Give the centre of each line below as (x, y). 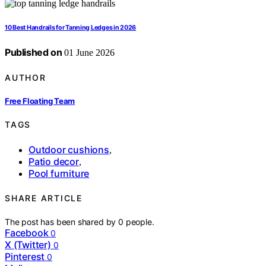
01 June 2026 (88, 53)
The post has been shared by (62, 222)
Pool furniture (59, 173)
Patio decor (54, 161)
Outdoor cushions (69, 149)
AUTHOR (26, 77)
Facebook (27, 233)
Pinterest (25, 257)
